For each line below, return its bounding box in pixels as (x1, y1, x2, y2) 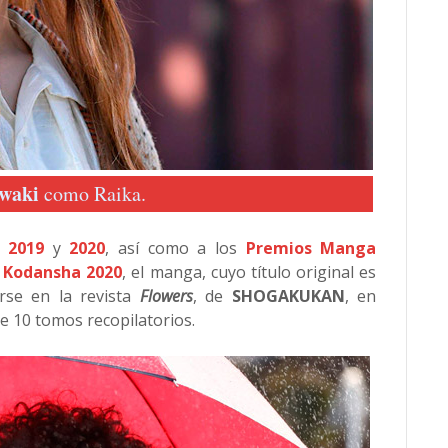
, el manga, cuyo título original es (122, 261, 377, 283)
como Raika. (38, 180, 146, 207)
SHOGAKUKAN (231, 285, 345, 307)
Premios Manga (245, 237, 377, 259)
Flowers (139, 285, 193, 307)
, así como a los (105, 237, 246, 259)
